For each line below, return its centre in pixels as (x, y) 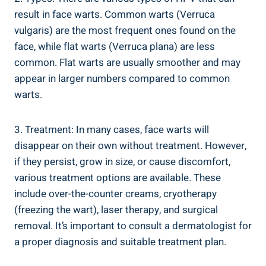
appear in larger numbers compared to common (122, 79)
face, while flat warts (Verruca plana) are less (115, 47)
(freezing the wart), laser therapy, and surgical (116, 210)
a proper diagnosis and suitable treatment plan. (120, 242)
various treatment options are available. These (118, 178)
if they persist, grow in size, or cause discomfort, (122, 162)
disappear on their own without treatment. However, (130, 146)
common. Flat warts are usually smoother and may (127, 63)
